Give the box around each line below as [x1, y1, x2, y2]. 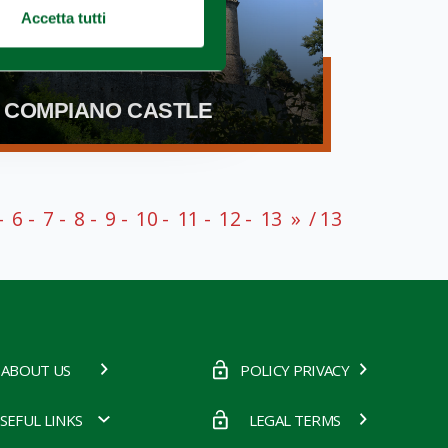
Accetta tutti [21, 9, 106, 27]
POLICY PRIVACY [240, 360, 349, 381]
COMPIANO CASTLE [4, 98, 213, 124]
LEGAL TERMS [248, 410, 341, 431]
